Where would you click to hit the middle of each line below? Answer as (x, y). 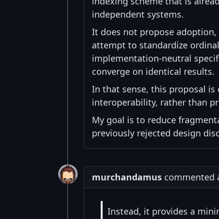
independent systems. (138, 14)
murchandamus (127, 177)
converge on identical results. (153, 72)
